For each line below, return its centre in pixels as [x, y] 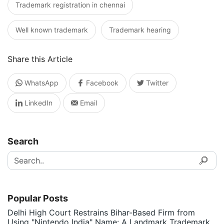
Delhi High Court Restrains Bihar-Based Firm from [101, 212]
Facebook [101, 83]
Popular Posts [38, 198]
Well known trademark [52, 30]
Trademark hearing [140, 30]
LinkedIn [37, 103]
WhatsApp [40, 83]
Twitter [156, 83]
